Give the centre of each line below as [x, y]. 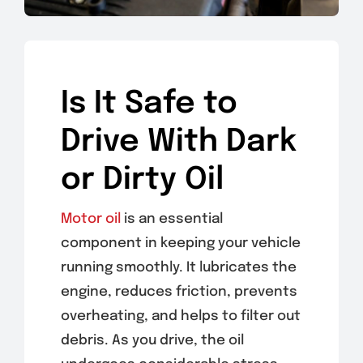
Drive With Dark [178, 142]
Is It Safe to [149, 104]
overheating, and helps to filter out [180, 316]
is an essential [171, 219]
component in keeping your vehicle [180, 243]
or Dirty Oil [142, 180]
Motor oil [90, 219]
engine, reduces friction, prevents [179, 292]
